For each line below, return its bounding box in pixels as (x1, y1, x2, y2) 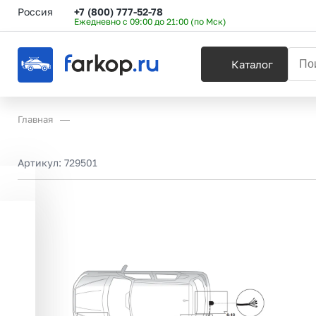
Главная (18, 114, 53, 125)
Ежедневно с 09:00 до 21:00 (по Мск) (74, 16, 226, 27)
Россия (18, 5, 53, 18)
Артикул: (18, 156, 64, 169)
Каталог (231, 58, 273, 71)
